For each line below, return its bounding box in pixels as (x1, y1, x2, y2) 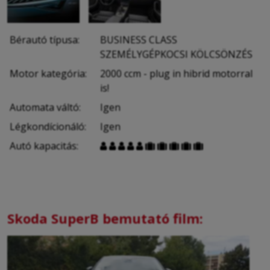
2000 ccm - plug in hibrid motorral (100, 66, 253, 80)
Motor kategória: (10, 66, 87, 80)
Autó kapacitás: (10, 139, 78, 152)
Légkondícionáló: (10, 119, 86, 133)
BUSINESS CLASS (100, 33, 177, 46)
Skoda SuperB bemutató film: (7, 209, 203, 228)
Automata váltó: (10, 100, 81, 114)
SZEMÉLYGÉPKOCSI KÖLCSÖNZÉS (100, 47, 253, 61)
